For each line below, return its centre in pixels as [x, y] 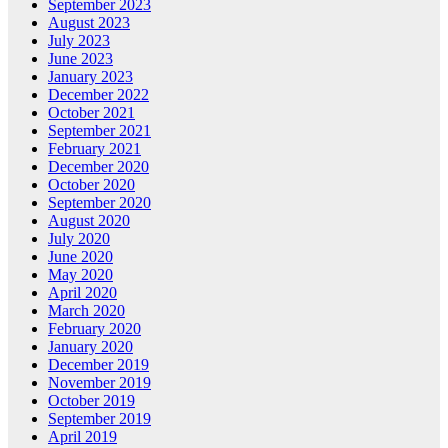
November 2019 [99, 383]
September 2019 [99, 419]
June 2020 [80, 257]
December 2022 [98, 95]
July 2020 [79, 239]
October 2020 [91, 185]
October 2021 [91, 113]
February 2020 [94, 329]
